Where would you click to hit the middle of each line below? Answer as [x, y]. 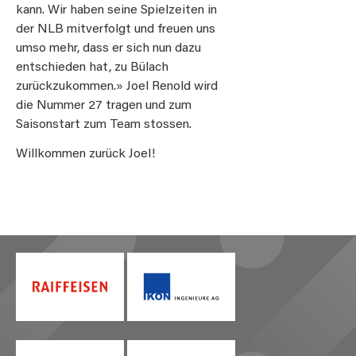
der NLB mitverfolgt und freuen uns [116, 30]
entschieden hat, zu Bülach [92, 68]
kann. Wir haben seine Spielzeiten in [116, 11]
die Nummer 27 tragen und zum [104, 106]
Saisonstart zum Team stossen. [104, 125]
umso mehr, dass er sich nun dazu [108, 49]
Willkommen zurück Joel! [85, 154]
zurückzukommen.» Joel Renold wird [117, 87]
